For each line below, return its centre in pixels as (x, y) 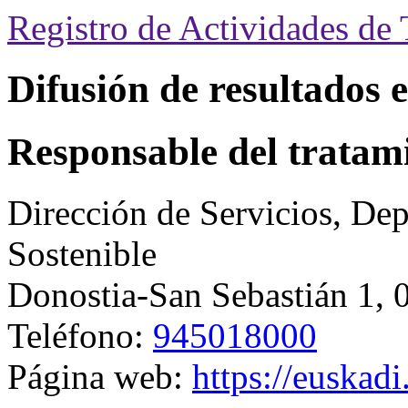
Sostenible (82, 253)
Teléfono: (80, 335)
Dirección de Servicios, (179, 212)
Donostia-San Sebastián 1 (191, 294)
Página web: (100, 376)
